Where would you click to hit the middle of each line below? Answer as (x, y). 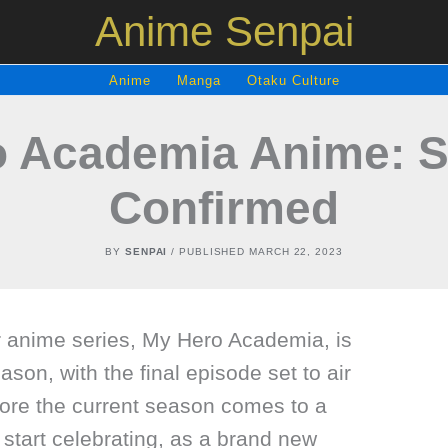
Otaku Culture (293, 80)
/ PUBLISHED (208, 251)
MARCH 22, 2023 (294, 251)
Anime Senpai (224, 31)
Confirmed (224, 208)
